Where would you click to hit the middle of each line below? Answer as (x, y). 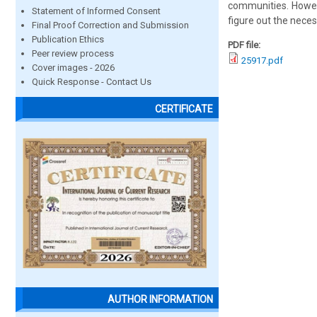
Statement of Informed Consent (96, 11)
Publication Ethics (68, 39)
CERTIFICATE (184, 109)
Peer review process (73, 53)
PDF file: (245, 45)
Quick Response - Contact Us (92, 82)
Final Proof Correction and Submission (110, 25)
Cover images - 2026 (73, 68)
